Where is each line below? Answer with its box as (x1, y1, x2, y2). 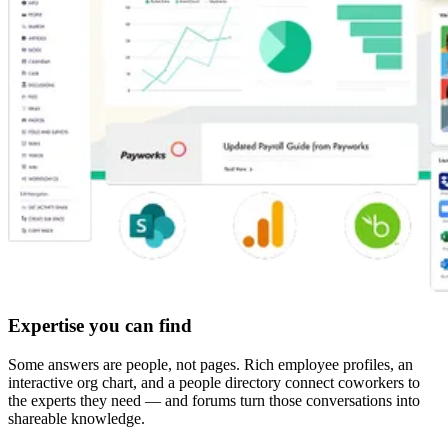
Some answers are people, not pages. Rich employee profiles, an (8, 355, 413, 373)
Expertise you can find (8, 315, 192, 337)
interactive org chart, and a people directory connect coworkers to (8, 373, 420, 391)
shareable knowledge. (8, 409, 145, 427)
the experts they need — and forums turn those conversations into (8, 391, 420, 409)
